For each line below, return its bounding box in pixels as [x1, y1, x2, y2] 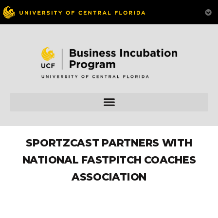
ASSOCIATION [72, 171, 146, 183]
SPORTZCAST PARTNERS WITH [26, 137, 192, 149]
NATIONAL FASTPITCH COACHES [22, 154, 196, 166]
